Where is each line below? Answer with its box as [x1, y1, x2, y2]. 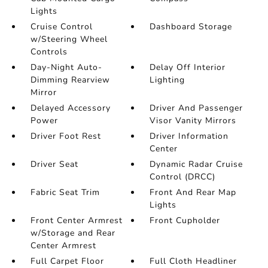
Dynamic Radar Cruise [150, 159, 243, 170]
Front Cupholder [150, 215, 221, 227]
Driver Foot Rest [30, 130, 101, 142]
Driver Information [150, 130, 229, 142]
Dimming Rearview [30, 74, 110, 86]
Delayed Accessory [30, 102, 111, 114]
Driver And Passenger [150, 102, 243, 114]
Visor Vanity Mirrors [150, 115, 237, 127]
